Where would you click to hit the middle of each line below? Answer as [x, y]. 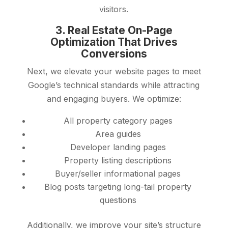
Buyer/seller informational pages [118, 174]
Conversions [114, 54]
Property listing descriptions [118, 161]
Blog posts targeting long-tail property [118, 187]
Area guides [118, 134]
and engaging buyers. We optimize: [114, 99]
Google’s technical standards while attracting [114, 85]
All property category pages [118, 121]
